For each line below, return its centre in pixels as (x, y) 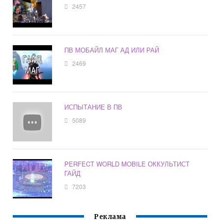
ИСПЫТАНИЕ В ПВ (94, 107)
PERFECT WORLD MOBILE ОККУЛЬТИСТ (127, 164)
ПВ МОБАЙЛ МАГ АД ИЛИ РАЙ (112, 50)
